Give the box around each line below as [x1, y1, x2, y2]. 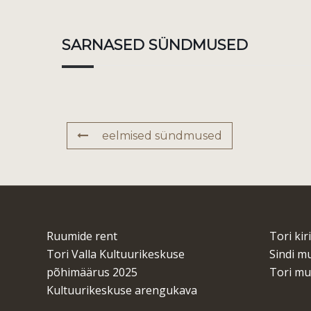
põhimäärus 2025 [47, 264, 137, 280]
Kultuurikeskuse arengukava [47, 282, 197, 298]
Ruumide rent [47, 228, 117, 244]
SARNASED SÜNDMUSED [62, 36, 248, 54]
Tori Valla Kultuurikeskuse [47, 246, 185, 262]
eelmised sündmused [102, 129, 222, 143]
